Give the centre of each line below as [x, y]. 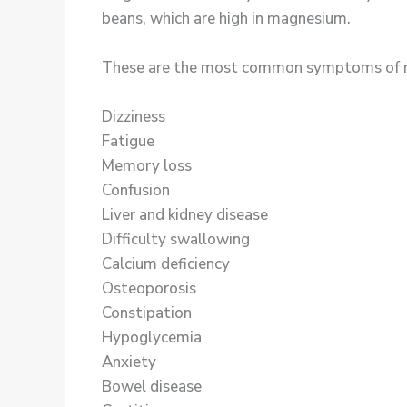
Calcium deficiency [166, 264]
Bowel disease [152, 387]
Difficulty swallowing [176, 240]
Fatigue [128, 142]
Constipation [147, 313]
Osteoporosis [149, 289]
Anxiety [129, 362]
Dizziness [134, 117]
